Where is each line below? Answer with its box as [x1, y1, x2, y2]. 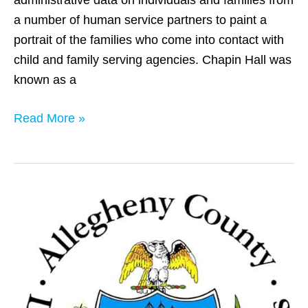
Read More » [14, 111, 85, 125]
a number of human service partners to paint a [14, 12, 267, 27]
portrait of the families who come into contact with [14, 32, 284, 47]
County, [13, 217, 55, 231]
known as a [14, 72, 76, 87]
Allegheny [13, 197, 67, 211]
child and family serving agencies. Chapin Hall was [14, 52, 291, 67]
